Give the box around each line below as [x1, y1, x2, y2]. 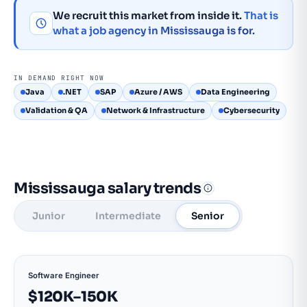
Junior [32, 210, 65, 222]
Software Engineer [28, 271, 99, 280]
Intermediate [95, 210, 161, 222]
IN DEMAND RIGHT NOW [14, 73, 104, 82]
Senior [191, 210, 224, 222]
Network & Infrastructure [106, 106, 205, 115]
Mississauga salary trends [14, 179, 201, 197]
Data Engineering [201, 87, 270, 97]
